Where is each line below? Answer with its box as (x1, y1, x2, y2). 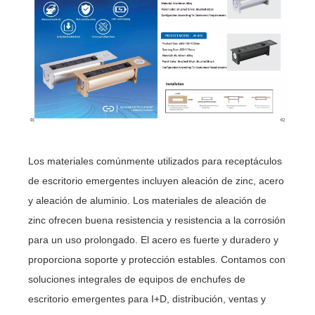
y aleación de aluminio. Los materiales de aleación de (28, 194, 267, 206)
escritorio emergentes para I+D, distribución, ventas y (28, 292, 266, 304)
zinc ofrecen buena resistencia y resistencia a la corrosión (28, 214, 286, 226)
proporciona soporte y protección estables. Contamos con (28, 253, 286, 265)
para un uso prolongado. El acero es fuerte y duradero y (28, 233, 279, 245)
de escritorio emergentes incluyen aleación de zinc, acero (28, 174, 285, 186)
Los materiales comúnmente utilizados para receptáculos (28, 155, 283, 167)
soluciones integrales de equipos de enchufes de (28, 273, 246, 285)
